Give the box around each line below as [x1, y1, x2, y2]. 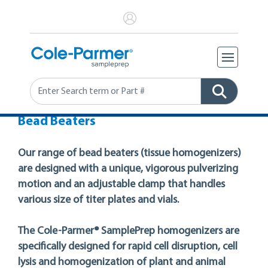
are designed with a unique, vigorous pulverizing [18, 163, 238, 175]
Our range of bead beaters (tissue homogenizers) [18, 148, 241, 160]
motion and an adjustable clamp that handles [18, 179, 225, 191]
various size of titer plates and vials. [18, 194, 179, 206]
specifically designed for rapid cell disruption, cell [18, 241, 237, 253]
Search [29, 77, 54, 87]
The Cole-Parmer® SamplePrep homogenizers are [18, 226, 239, 237]
